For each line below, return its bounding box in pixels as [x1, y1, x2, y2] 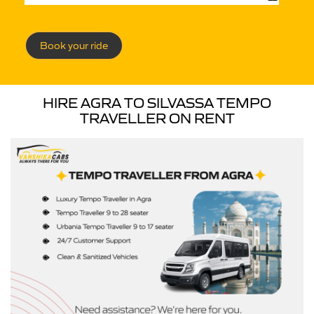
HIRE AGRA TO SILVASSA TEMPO [43, 95, 271, 111]
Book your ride [40, 39, 108, 52]
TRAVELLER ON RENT [79, 110, 235, 127]
